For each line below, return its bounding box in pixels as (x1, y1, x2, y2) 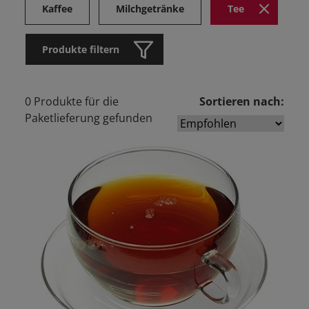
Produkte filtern (42, 43, 119, 57)
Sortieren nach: (199, 94, 284, 110)
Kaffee (42, 2, 72, 16)
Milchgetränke (115, 2, 184, 16)
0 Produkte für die (25, 94, 119, 110)
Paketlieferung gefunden (25, 110, 152, 126)
